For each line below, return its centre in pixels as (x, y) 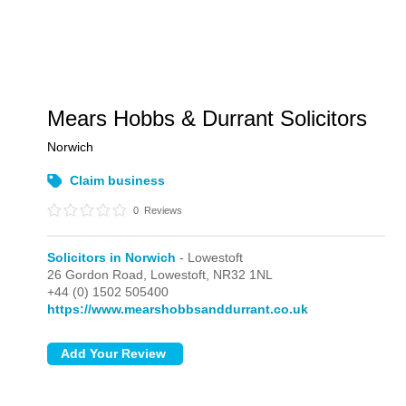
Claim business (118, 180)
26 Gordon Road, (99, 275)
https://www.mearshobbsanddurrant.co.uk (178, 309)
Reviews (162, 210)
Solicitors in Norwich (112, 257)
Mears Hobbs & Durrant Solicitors (208, 118)
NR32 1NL (243, 275)
